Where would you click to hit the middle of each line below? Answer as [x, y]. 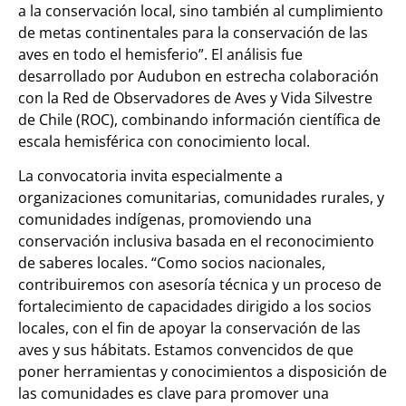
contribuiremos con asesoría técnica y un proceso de [200, 285]
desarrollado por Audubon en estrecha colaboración [198, 76]
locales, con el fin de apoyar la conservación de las [189, 329]
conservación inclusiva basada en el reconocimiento [196, 242]
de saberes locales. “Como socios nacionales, [172, 263]
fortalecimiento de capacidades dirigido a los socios [195, 307]
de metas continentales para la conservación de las [193, 32]
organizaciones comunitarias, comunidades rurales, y [201, 198]
